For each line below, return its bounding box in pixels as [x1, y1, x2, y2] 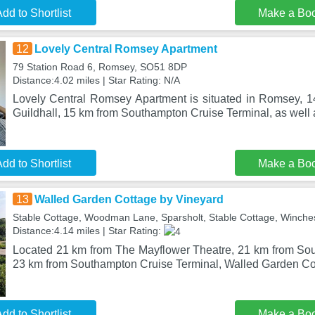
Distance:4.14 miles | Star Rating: [12, 225, 164, 236]
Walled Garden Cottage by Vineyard [34, 193, 224, 205]
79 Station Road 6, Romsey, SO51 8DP [12, 61, 187, 72]
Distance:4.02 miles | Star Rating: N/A [12, 75, 180, 86]
